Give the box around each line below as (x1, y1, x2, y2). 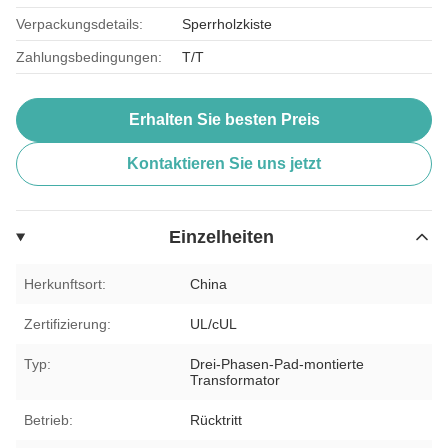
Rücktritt (190, 411, 243, 428)
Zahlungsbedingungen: (16, 48, 162, 65)
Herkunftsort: (24, 275, 106, 292)
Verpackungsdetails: (16, 15, 143, 32)
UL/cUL (190, 315, 238, 332)
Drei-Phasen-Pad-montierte (190, 355, 365, 372)
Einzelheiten (168, 226, 274, 247)
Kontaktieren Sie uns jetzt (127, 154, 321, 172)
